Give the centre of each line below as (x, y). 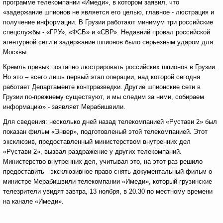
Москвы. (16, 52)
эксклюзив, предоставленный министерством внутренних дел (97, 142)
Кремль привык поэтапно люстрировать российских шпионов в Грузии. (110, 67)
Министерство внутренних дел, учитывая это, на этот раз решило (103, 162)
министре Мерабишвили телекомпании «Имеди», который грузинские (108, 181)
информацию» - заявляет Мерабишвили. (64, 107)
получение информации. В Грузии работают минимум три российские (108, 22)
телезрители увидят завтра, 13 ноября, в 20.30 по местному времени (108, 191)
